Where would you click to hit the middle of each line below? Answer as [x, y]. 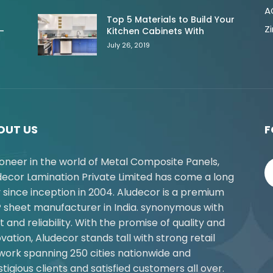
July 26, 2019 [129, 45]
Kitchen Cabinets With [156, 31]
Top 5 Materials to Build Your [171, 20]
